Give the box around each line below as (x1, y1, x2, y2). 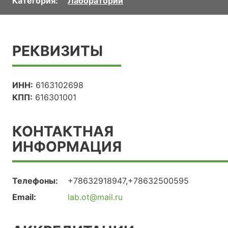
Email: (12, 192, 36, 203)
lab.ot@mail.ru (68, 192, 123, 203)
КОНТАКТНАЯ (12, 123, 113, 140)
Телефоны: (12, 176, 58, 186)
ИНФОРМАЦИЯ (12, 138, 122, 156)
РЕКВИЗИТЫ (12, 42, 103, 60)
